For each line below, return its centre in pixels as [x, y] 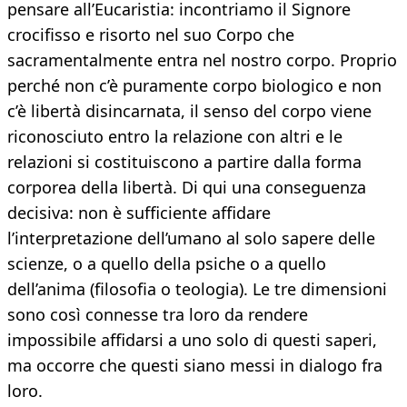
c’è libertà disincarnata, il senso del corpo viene [189, 111]
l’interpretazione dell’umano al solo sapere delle [191, 238]
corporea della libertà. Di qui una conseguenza [187, 188]
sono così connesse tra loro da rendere [158, 315]
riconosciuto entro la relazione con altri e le [175, 137]
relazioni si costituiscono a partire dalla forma [184, 162]
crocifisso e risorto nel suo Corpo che [151, 35]
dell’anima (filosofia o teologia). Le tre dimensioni [197, 289]
